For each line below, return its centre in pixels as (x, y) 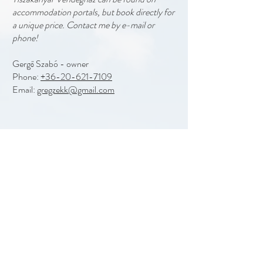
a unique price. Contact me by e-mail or (83, 25)
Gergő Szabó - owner (50, 64)
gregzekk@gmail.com (76, 90)
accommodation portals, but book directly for (93, 12)
